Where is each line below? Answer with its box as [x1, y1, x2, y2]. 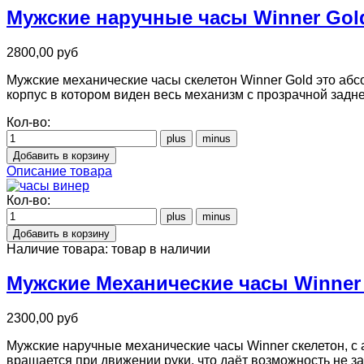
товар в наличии [111, 241, 210, 256]
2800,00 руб [6, 45, 78, 59]
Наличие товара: [6, 241, 111, 256]
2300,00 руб [6, 311, 78, 326]
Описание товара [6, 163, 112, 178]
